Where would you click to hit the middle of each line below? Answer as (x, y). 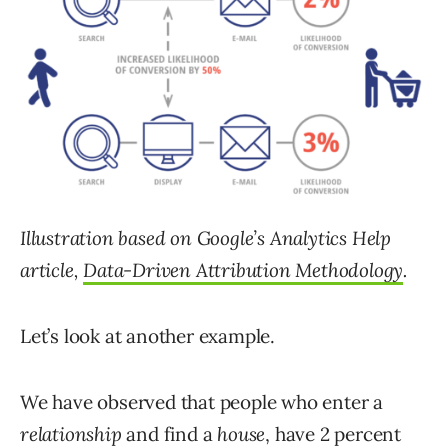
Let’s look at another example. (147, 336)
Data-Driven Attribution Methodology (243, 270)
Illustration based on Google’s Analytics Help (205, 238)
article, (52, 270)
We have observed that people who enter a (201, 402)
